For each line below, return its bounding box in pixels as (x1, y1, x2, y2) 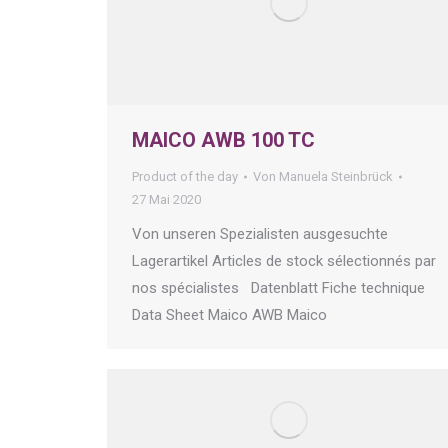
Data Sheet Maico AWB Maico (132, 306, 335, 325)
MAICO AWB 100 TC (132, 128, 315, 153)
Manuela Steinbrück (279, 169, 393, 185)
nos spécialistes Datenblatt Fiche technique (132, 279, 425, 298)
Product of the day (132, 169, 238, 185)
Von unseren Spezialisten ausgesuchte (132, 225, 388, 244)
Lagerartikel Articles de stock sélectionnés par (132, 252, 436, 271)
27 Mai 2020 (132, 192, 201, 208)
